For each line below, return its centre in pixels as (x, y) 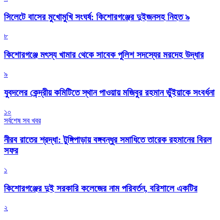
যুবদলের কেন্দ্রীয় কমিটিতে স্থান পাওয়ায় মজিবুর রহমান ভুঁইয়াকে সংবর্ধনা (109, 93)
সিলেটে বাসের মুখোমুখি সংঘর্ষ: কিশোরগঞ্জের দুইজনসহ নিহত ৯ (97, 17)
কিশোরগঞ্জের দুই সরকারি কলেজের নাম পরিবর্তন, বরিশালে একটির (101, 189)
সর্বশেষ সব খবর (22, 121)
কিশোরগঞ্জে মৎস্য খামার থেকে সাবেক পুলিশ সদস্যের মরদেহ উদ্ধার (104, 55)
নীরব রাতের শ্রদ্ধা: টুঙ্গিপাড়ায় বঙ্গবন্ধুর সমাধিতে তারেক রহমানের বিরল (108, 139)
